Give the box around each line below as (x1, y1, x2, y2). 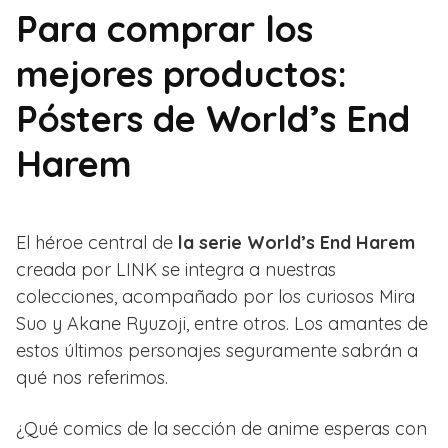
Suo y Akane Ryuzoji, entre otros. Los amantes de (16, 311, 428, 335)
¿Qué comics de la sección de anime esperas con (16, 416, 427, 440)
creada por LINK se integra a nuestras (16, 257, 336, 281)
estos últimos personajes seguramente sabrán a (16, 338, 418, 362)
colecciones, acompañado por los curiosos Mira (16, 284, 415, 308)
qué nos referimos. (16, 365, 168, 389)
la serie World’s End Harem (178, 230, 415, 254)
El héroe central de (16, 230, 178, 254)
